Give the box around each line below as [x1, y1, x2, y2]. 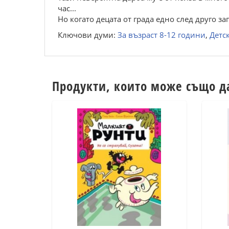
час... [58, 3, 76, 13]
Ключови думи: [58, 30, 118, 40]
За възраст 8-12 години [118, 30, 205, 40]
